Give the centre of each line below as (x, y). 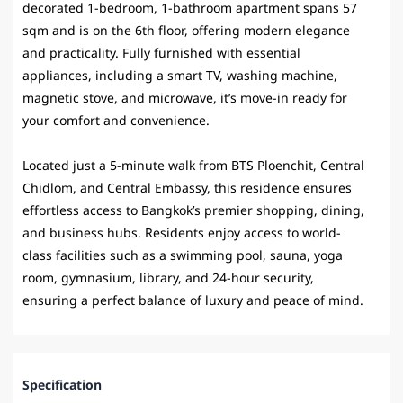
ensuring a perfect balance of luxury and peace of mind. (193, 301)
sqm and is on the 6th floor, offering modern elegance (186, 31)
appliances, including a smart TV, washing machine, (180, 76)
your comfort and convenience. (116, 121)
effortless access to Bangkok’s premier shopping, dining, (193, 211)
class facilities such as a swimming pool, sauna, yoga (183, 256)
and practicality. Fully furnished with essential (161, 54)
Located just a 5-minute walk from (127, 166)
